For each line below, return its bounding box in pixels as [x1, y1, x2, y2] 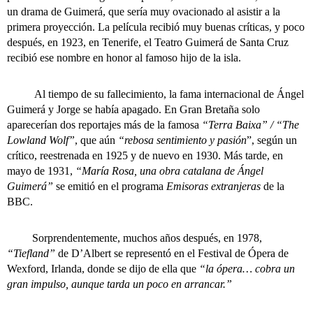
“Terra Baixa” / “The [202, 119, 299, 131]
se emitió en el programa [53, 180, 166, 192]
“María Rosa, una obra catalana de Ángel [75, 165, 263, 177]
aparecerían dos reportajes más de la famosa [7, 119, 202, 131]
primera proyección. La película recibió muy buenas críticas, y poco [7, 21, 305, 33]
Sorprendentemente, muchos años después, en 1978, [7, 232, 262, 244]
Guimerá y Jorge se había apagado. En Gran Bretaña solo [7, 103, 260, 115]
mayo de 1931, [7, 165, 75, 177]
